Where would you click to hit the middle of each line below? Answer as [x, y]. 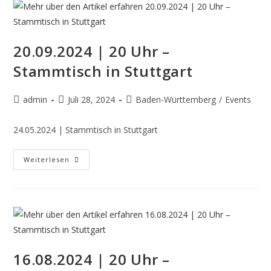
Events [238, 100]
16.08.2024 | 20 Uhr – [92, 259]
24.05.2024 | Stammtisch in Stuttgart [86, 130]
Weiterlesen [47, 159]
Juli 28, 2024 [92, 100]
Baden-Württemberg [176, 100]
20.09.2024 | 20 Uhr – [92, 51]
